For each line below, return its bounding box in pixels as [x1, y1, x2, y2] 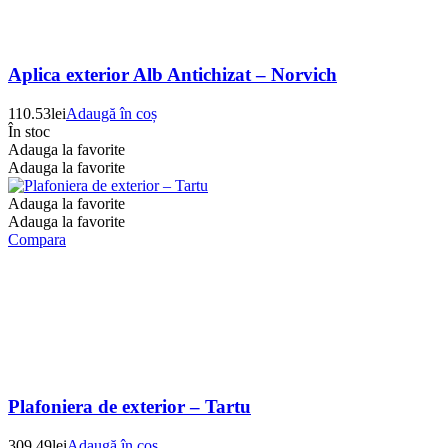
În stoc [8, 123, 50, 141]
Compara [8, 231, 66, 249]
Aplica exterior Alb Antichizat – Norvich [8, 64, 337, 86]
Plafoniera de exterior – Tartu [8, 395, 251, 417]
